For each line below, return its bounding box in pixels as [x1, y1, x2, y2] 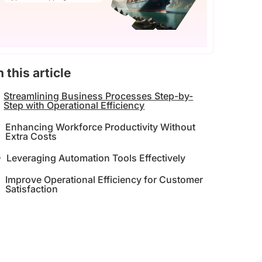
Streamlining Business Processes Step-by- [4, 89, 194, 102]
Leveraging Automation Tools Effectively [6, 151, 185, 164]
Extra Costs [5, 130, 57, 142]
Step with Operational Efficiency [4, 99, 145, 111]
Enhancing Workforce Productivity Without [5, 120, 195, 133]
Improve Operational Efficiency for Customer [5, 173, 203, 185]
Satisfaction [5, 182, 58, 195]
